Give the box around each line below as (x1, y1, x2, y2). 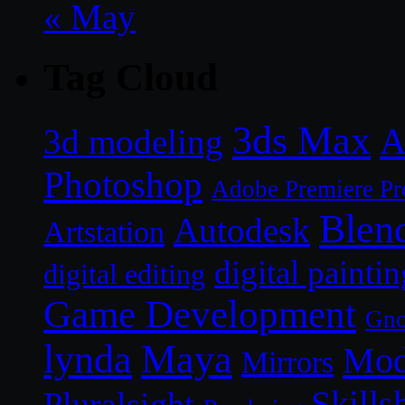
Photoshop (43, 163, 202, 205)
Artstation (43, 214, 165, 249)
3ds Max (232, 118, 371, 162)
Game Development (43, 292, 356, 335)
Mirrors (241, 344, 334, 379)
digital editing (43, 257, 205, 290)
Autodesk (174, 210, 310, 250)
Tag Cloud (43, 55, 218, 99)
